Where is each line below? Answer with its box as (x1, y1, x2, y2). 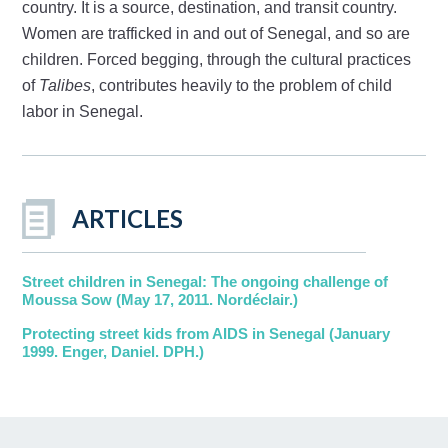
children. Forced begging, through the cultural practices (22, 50, 412, 68)
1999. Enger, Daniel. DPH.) (22, 342, 205, 360)
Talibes (39, 76, 92, 94)
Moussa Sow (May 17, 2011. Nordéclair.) (22, 290, 299, 308)
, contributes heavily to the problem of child (91, 76, 393, 94)
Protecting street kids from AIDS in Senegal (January (22, 324, 391, 342)
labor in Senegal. (22, 102, 144, 120)
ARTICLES (72, 203, 184, 233)
